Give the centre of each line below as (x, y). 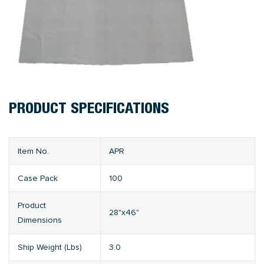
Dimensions (40, 220)
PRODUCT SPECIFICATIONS (89, 110)
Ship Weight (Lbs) (50, 247)
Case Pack (38, 179)
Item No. (33, 151)
